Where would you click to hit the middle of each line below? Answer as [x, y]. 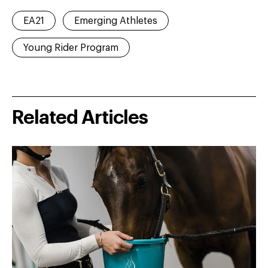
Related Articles [80, 118]
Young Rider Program [71, 48]
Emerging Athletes [116, 21]
